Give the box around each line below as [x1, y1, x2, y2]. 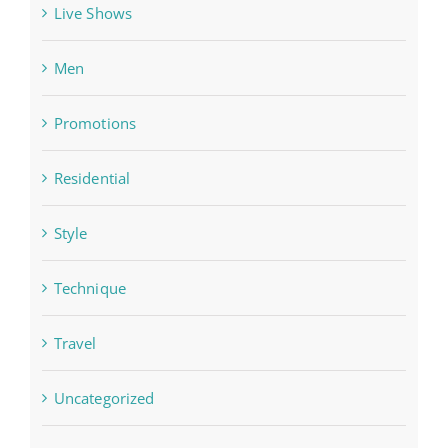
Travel [53, 333, 97, 354]
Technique [53, 278, 126, 299]
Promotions [53, 113, 137, 134]
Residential [53, 168, 131, 189]
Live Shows [53, 3, 133, 24]
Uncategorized [53, 388, 155, 409]
